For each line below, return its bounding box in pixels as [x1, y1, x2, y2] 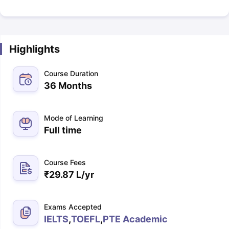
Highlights [9, 43, 60, 55]
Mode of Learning [43, 113, 103, 122]
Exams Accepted [43, 202, 102, 211]
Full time [43, 125, 82, 135]
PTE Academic [102, 214, 168, 224]
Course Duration [43, 69, 98, 78]
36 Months [43, 80, 92, 91]
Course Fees [43, 158, 86, 167]
